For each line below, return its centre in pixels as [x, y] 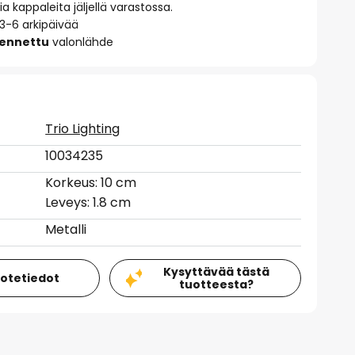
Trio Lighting [83, 129]
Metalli [66, 229]
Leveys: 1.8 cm [88, 202]
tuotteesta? [216, 284]
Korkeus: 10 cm [91, 183]
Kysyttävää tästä [216, 272]
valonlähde [82, 42]
